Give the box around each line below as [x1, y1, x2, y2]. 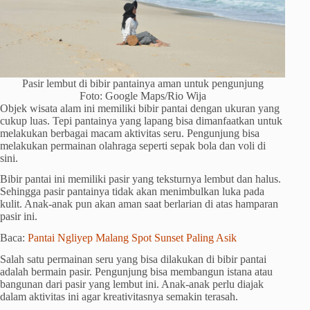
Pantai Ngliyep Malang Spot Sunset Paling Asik [28, 232, 237, 244]
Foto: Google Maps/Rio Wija [79, 89, 206, 102]
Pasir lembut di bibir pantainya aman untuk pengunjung [21, 77, 264, 89]
